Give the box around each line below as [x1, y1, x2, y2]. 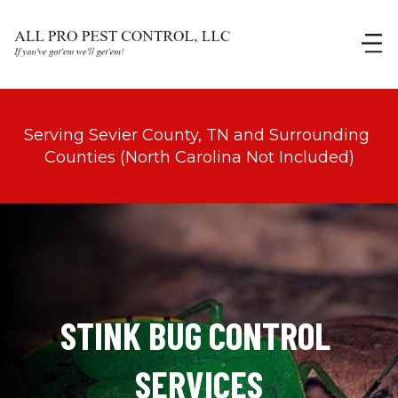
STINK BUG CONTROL [60, 313, 330, 357]
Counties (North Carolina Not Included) [44, 147, 354, 167]
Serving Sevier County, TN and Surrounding [24, 125, 370, 145]
